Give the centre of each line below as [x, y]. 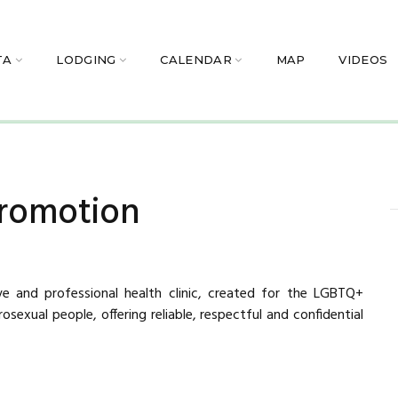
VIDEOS [363, 60]
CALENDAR [196, 60]
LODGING [86, 60]
